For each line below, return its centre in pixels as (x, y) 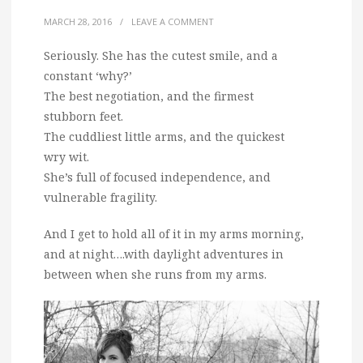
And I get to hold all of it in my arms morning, (174, 234)
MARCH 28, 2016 (78, 22)
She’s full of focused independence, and (157, 177)
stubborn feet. (83, 117)
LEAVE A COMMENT (173, 22)
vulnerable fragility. (100, 198)
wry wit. (66, 157)
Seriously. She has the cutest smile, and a (161, 56)
